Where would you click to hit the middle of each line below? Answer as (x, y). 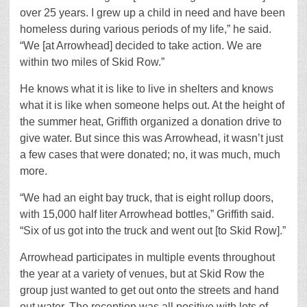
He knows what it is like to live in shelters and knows (147, 89)
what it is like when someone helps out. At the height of (152, 106)
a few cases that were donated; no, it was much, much (150, 155)
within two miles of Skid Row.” (92, 62)
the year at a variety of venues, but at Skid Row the (142, 274)
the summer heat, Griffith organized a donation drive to (151, 122)
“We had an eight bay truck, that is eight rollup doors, (147, 198)
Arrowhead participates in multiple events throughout (147, 258)
